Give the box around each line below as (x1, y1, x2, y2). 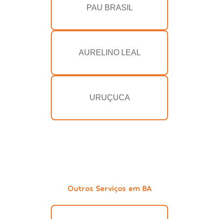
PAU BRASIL (86, 3, 133, 12)
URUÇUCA (89, 93, 130, 102)
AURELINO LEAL (78, 48, 141, 57)
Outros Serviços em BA (67, 183, 152, 193)
